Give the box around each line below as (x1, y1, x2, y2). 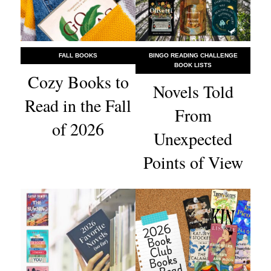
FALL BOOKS (59, 52, 97, 59)
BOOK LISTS (174, 62, 212, 69)
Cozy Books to (27, 70, 129, 94)
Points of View (143, 151, 243, 174)
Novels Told (152, 80, 233, 103)
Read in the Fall (25, 94, 131, 117)
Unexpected (154, 127, 232, 151)
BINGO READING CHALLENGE (148, 52, 238, 59)
